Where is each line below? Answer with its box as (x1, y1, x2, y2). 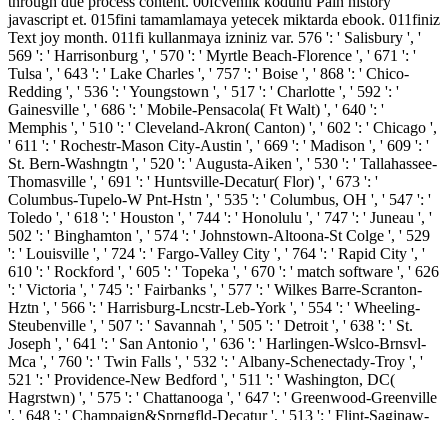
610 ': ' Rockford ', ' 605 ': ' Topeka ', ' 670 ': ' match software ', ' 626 (8, 262, 439, 280)
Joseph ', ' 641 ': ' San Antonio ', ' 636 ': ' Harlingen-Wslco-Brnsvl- (8, 334, 426, 352)
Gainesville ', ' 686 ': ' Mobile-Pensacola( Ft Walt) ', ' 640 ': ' (8, 100, 384, 118)
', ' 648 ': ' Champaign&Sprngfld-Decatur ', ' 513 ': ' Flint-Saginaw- (8, 406, 429, 424)
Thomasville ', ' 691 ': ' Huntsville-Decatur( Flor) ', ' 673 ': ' (8, 172, 378, 190)
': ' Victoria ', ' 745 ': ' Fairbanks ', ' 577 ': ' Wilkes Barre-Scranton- (8, 280, 422, 298)
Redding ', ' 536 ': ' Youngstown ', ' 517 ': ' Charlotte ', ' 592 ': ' (8, 82, 399, 100)
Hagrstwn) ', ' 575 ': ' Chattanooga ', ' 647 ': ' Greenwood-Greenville (8, 388, 437, 406)
